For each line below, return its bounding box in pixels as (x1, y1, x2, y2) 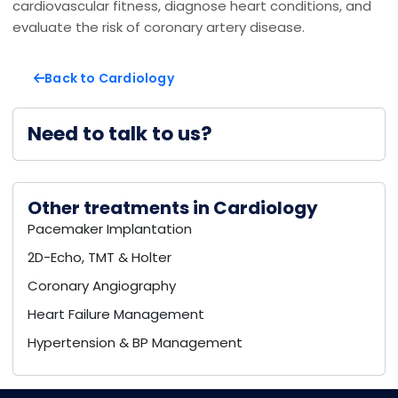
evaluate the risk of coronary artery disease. (12, 18, 305, 36)
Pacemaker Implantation (28, 219, 192, 238)
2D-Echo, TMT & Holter (28, 248, 171, 267)
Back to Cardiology (44, 69, 174, 87)
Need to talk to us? (28, 120, 212, 147)
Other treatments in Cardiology (28, 195, 318, 220)
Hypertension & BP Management (28, 333, 243, 352)
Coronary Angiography (28, 276, 176, 295)
